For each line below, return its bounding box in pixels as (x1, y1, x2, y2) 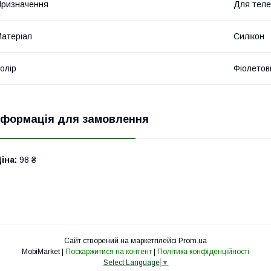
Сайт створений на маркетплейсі (64, 236, 178, 245)
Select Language (103, 258, 160, 267)
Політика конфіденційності (157, 247, 249, 256)
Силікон (233, 31, 264, 41)
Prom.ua (178, 236, 207, 245)
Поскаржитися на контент (65, 247, 152, 256)
